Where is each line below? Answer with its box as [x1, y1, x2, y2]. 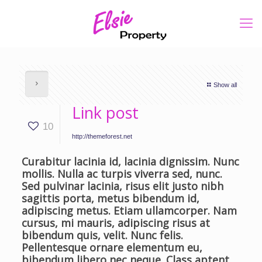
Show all [213, 81, 237, 88]
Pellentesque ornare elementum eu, [21, 240, 202, 254]
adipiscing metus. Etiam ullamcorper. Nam [21, 204, 237, 218]
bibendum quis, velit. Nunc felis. [21, 228, 183, 242]
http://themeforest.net [72, 133, 132, 140]
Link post [72, 102, 139, 123]
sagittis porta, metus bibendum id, [21, 191, 199, 205]
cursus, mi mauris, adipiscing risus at [21, 216, 210, 230]
